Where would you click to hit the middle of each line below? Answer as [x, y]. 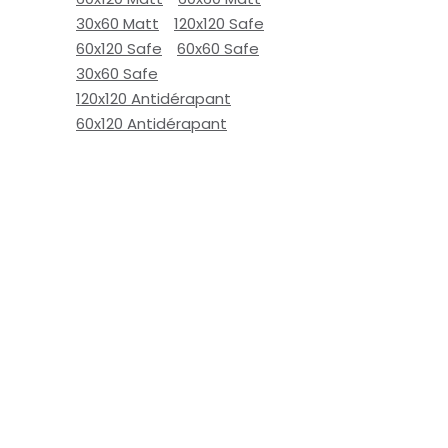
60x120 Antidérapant [151, 123]
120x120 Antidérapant [153, 98]
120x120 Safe [219, 23]
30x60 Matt [117, 23]
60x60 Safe [218, 48]
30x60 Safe [117, 73]
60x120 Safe [119, 48]
